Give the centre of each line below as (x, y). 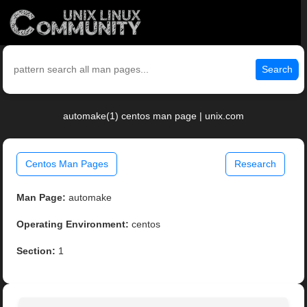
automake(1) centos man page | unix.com (153, 116)
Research (255, 164)
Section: (36, 251)
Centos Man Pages (67, 164)
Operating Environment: (73, 224)
